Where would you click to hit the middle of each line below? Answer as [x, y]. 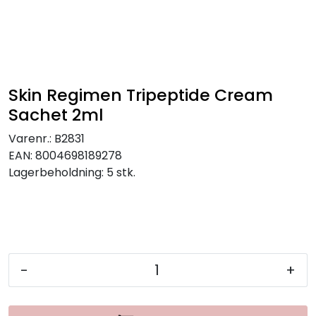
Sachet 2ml [56, 115]
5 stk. [121, 172]
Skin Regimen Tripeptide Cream [141, 95]
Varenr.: [30, 139]
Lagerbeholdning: [56, 172]
